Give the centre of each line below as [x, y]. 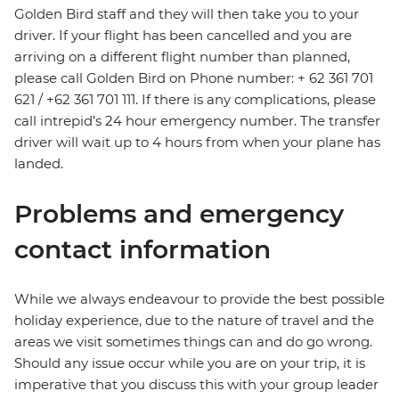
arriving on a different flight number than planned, [182, 57]
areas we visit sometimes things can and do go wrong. [193, 342]
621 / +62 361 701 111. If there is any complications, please [195, 100]
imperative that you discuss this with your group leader [196, 385]
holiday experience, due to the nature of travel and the [194, 321]
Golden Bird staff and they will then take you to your [187, 14]
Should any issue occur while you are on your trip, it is [190, 363]
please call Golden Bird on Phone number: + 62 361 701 [194, 78]
